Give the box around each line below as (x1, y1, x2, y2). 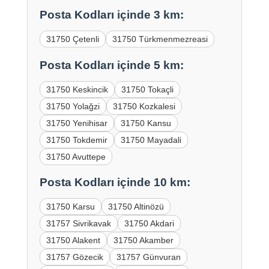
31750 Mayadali (120, 134, 181, 145)
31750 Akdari (124, 219, 174, 229)
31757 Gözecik (46, 252, 103, 262)
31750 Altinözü (107, 202, 164, 212)
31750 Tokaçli (121, 84, 174, 94)
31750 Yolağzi (46, 101, 100, 111)
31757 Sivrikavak (46, 219, 111, 229)
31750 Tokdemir (46, 134, 107, 145)
